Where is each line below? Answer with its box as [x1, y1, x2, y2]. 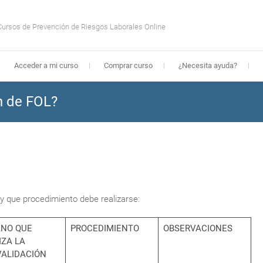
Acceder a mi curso [14, 61, 78, 70]
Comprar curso [104, 61, 153, 70]
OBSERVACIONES [163, 223, 232, 234]
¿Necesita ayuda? [178, 61, 237, 70]
